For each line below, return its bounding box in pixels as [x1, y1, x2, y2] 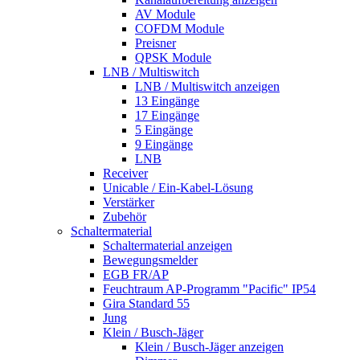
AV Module [135, 7, 195, 22]
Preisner [135, 36, 176, 51]
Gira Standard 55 [103, 297, 190, 311]
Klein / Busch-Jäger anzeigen [135, 340, 284, 354]
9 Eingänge [135, 137, 193, 152]
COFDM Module [135, 22, 224, 36]
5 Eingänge [135, 123, 193, 137]
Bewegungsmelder [103, 253, 198, 268]
